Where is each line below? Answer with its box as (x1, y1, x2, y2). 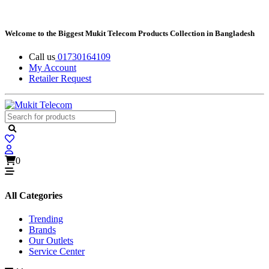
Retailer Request (29, 73, 91, 84)
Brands (29, 224, 56, 235)
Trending (29, 213, 63, 224)
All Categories (5, 190, 62, 201)
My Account (29, 62, 76, 73)
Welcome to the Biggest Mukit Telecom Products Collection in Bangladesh (5, 29, 255, 38)
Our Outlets (29, 235, 73, 246)
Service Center (29, 246, 85, 256)
